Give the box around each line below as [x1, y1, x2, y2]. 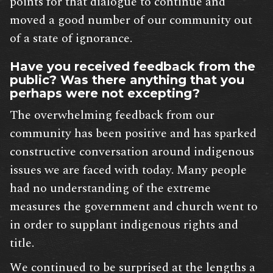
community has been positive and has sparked [10, 124, 257, 143]
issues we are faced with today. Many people [10, 161, 247, 180]
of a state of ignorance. [10, 29, 132, 48]
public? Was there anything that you [10, 73, 244, 88]
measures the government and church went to [10, 197, 258, 216]
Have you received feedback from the [10, 59, 255, 74]
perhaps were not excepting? [10, 86, 200, 101]
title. [10, 234, 34, 253]
